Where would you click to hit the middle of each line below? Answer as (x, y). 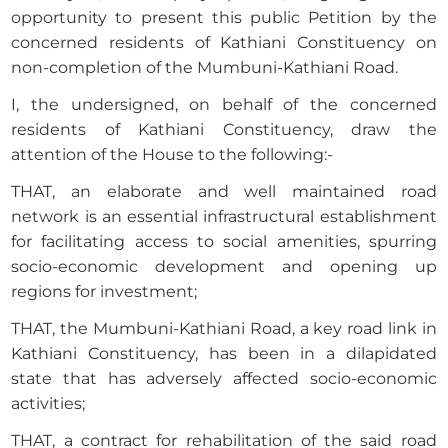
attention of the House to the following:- (172, 155)
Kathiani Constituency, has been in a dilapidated (224, 354)
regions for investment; (104, 292)
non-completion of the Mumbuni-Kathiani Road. (205, 68)
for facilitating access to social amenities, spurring (224, 242)
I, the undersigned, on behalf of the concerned (224, 105)
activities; (48, 404)
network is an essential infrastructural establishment (224, 217)
